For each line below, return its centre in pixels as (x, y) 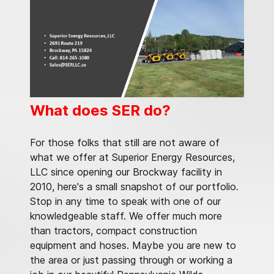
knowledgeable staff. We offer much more (126, 216)
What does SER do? (100, 111)
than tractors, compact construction (113, 231)
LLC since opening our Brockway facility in (126, 172)
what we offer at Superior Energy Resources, (132, 157)
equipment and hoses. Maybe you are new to (133, 246)
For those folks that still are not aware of (125, 143)
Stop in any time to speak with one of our (125, 202)
